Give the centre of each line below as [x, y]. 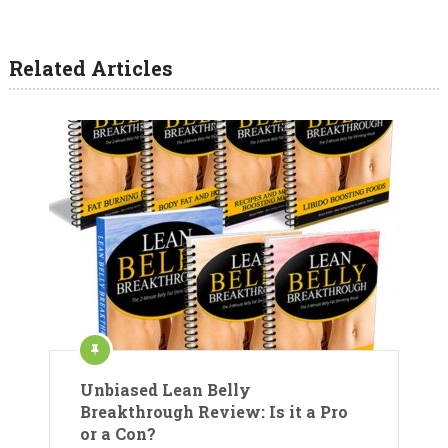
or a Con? [118, 433]
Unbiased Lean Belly [165, 389]
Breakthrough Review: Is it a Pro [214, 411]
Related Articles [90, 67]
